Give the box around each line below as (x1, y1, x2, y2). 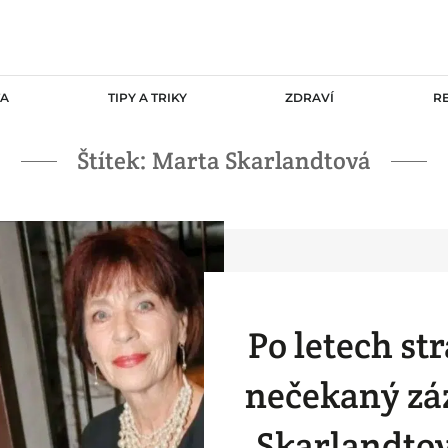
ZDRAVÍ (285, 90, 335, 105)
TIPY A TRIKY (107, 90, 187, 105)
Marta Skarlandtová (152, 145, 371, 177)
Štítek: (77, 145, 152, 177)
